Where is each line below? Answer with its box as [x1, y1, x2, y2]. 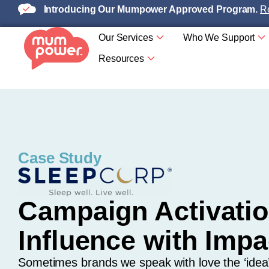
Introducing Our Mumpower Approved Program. [43, 4, 258, 14]
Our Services [98, 32, 153, 43]
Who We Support [183, 32, 255, 43]
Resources [98, 53, 145, 64]
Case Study [18, 149, 101, 167]
